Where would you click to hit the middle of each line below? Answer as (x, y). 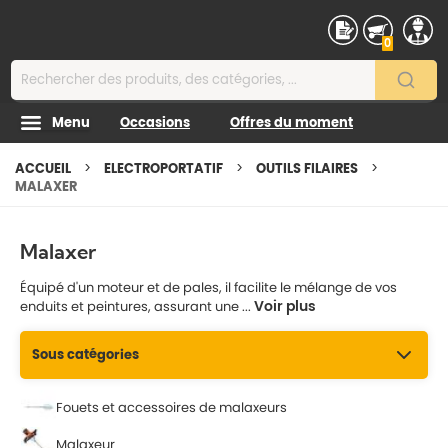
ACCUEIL (44, 168)
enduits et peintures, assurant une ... (135, 306)
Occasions (155, 122)
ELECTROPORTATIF (165, 168)
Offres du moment (291, 122)
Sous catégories (85, 354)
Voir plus (285, 306)
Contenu (42, 18)
